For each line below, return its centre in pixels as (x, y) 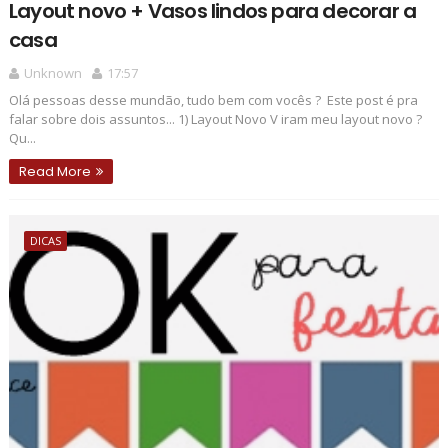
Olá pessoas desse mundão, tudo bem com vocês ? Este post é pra (213, 99)
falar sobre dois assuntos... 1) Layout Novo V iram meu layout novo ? (215, 118)
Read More (54, 171)
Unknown (52, 72)
